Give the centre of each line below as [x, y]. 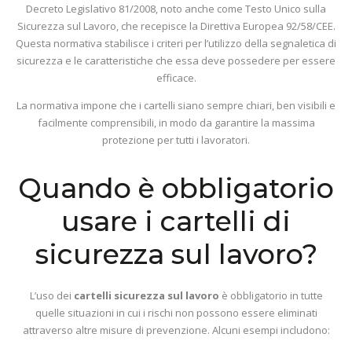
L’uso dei [51, 295]
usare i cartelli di [176, 221]
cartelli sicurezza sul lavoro [146, 295]
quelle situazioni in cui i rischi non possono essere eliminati [176, 313]
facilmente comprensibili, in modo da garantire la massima [176, 123]
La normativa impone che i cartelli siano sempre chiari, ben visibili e [176, 105]
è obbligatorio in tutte [271, 295]
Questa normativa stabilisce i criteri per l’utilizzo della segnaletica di [176, 43]
